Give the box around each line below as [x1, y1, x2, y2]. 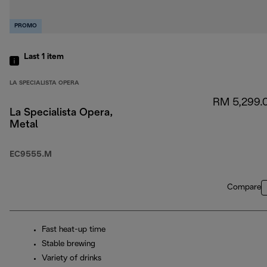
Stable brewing [42, 240, 95, 249]
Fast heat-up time [42, 226, 105, 234]
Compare [227, 184, 261, 192]
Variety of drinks [42, 254, 101, 263]
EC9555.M [10, 151, 52, 159]
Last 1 [24, 53, 47, 61]
